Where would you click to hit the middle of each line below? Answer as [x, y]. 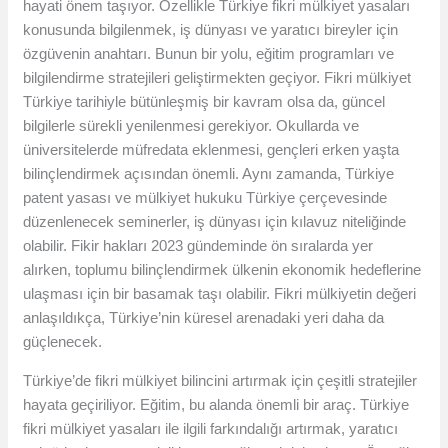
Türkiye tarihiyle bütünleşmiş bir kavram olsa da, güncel [204, 102]
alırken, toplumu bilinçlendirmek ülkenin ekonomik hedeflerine [222, 270]
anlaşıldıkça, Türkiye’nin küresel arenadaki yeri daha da [204, 318]
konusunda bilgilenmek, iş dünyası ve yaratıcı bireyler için [211, 30]
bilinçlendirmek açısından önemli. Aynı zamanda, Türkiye [209, 174]
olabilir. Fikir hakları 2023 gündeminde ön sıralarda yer [198, 246]
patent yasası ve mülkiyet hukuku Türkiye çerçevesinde [205, 198]
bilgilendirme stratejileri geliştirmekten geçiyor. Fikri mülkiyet [217, 78]
